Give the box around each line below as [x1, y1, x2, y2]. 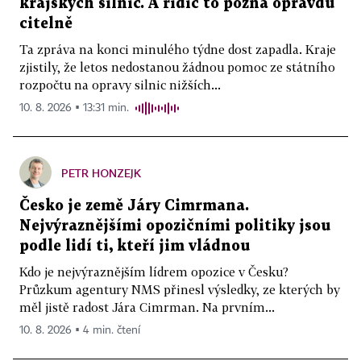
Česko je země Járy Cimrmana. [19, 198, 249, 213]
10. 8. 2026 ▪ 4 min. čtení [19, 324, 140, 336]
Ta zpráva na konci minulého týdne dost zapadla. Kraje [19, 41, 336, 56]
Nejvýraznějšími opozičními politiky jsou [19, 218, 330, 233]
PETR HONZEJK [61, 165, 141, 180]
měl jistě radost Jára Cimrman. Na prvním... [19, 299, 275, 314]
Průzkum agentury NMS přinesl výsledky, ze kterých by [19, 281, 340, 297]
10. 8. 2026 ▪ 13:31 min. [19, 102, 129, 114]
